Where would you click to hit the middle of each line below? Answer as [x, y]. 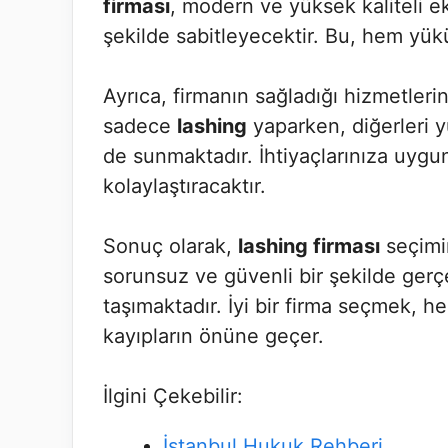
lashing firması [309, 246]
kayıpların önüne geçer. [213, 336]
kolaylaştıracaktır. [184, 186]
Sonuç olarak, [170, 246]
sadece [140, 126]
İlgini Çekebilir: [173, 396]
